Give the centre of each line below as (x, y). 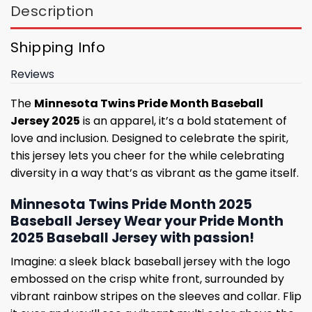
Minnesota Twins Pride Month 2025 (131, 204)
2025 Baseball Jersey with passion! (132, 237)
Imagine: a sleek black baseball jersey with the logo (150, 262)
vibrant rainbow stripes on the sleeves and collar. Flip (156, 297)
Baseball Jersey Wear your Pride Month (147, 221)
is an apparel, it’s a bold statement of (184, 120)
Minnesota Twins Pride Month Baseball (149, 103)
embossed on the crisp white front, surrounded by (147, 279)
